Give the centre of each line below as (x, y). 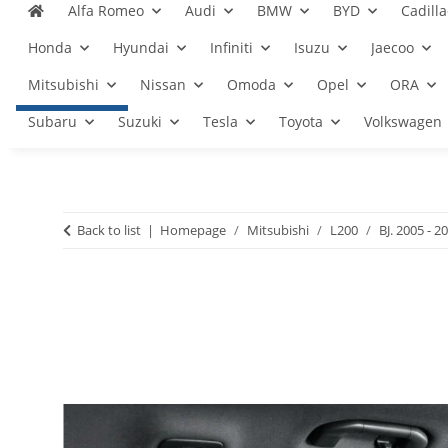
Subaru (52, 121)
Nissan (163, 84)
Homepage (193, 230)
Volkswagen (403, 121)
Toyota (301, 121)
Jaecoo (392, 47)
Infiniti (231, 47)
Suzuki (140, 121)
